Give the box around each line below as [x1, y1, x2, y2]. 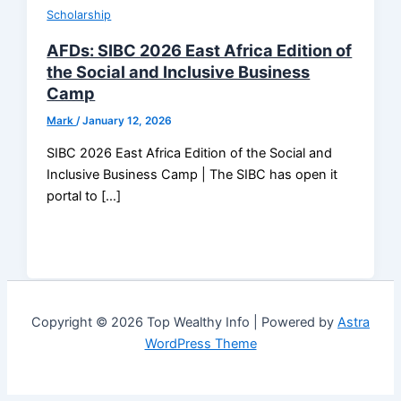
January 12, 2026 [82, 115, 173, 128]
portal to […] [47, 187, 122, 204]
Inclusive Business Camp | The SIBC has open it [47, 166, 338, 183]
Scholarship [47, 8, 112, 22]
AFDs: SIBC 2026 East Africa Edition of [47, 40, 353, 61]
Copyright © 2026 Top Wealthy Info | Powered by [31, 314, 337, 331]
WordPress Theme [144, 336, 257, 353]
